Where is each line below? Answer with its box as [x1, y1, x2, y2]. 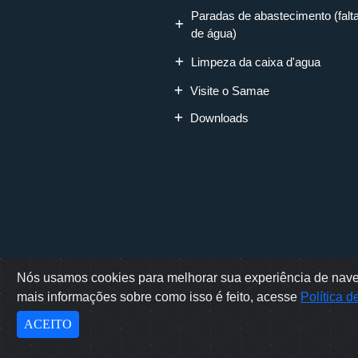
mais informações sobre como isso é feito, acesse [17, 290, 300, 304]
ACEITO [24, 317, 72, 331]
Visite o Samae [190, 83, 269, 97]
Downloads [190, 110, 249, 125]
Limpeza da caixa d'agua [191, 54, 320, 69]
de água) [191, 26, 237, 40]
